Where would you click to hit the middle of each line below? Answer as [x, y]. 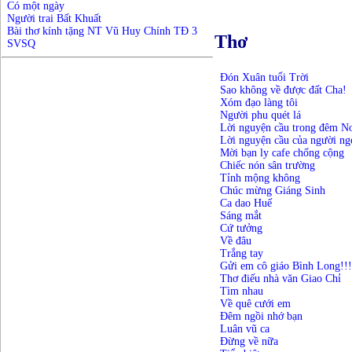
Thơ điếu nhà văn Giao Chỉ [280, 279]
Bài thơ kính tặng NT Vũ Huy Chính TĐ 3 [102, 31]
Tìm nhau [241, 291]
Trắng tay [241, 254]
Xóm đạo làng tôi [258, 103]
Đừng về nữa [249, 342]
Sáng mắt [242, 216]
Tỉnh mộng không [260, 178]
